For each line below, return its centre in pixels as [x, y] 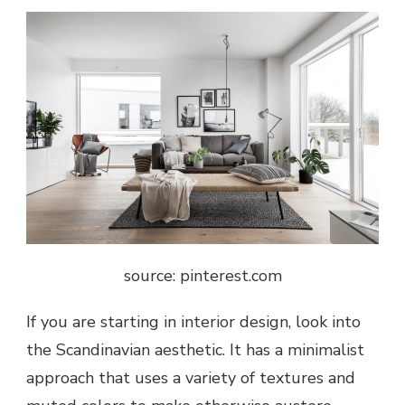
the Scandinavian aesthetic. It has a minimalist [195, 350]
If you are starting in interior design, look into [193, 322]
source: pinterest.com [202, 276]
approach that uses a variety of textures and [191, 378]
